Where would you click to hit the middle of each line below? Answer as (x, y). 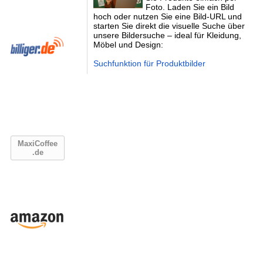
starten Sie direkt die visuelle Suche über (169, 26)
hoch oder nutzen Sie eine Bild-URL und (168, 16)
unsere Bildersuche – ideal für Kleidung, (167, 35)
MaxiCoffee (38, 144)
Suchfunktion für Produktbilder (149, 63)
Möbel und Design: (128, 45)
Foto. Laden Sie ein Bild (190, 7)
